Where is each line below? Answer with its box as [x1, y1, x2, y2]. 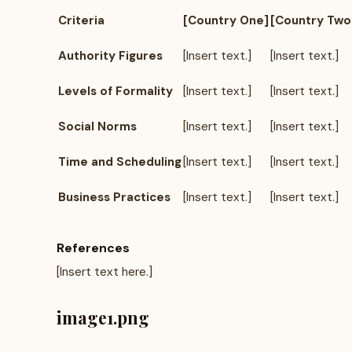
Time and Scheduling [58, 154, 181, 170]
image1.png [57, 306, 149, 328]
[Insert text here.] [57, 264, 152, 280]
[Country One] [183, 13, 269, 28]
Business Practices [58, 189, 170, 205]
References [57, 240, 130, 256]
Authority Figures [58, 48, 163, 64]
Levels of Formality [58, 83, 173, 99]
